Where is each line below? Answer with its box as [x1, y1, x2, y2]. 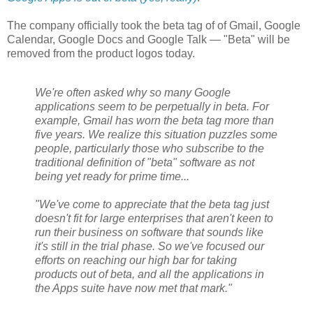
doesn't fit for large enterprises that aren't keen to [35, 212, 273, 224]
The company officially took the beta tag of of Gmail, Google [7, 19, 300, 31]
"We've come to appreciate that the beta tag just [35, 198, 269, 210]
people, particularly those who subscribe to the [35, 142, 264, 154]
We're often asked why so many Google [35, 86, 231, 99]
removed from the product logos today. [7, 47, 195, 59]
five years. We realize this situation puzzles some [35, 128, 277, 140]
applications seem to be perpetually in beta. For [35, 100, 269, 112]
